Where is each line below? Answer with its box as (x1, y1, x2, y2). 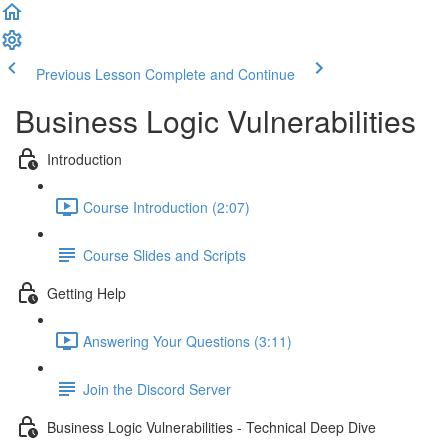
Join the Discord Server (83, 378, 231, 399)
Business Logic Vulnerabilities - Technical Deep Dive (47, 416, 376, 437)
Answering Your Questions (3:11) (83, 330, 292, 351)
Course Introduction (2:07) (83, 196, 250, 217)
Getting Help (47, 282, 126, 303)
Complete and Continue (145, 64, 295, 84)
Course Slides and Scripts (83, 244, 246, 265)
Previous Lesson (36, 64, 141, 84)
